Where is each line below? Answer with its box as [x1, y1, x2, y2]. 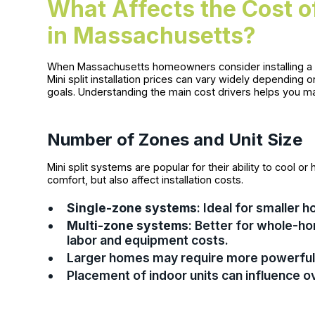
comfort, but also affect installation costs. [47, 174, 244, 186]
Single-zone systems [67, 200, 198, 216]
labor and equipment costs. [67, 233, 229, 248]
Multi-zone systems [67, 218, 189, 233]
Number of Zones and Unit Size [47, 129, 303, 150]
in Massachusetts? [47, 22, 257, 50]
